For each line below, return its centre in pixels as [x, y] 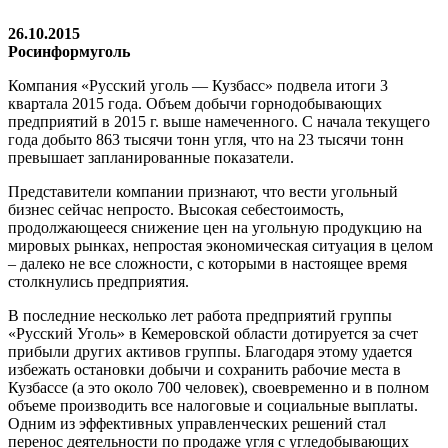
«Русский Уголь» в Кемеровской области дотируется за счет [213, 333]
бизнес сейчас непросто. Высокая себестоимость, [176, 209]
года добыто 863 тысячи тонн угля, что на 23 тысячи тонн [206, 139]
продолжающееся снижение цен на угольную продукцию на [215, 227]
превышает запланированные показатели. [151, 157]
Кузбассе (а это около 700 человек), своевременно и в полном [218, 387]
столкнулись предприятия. [98, 281]
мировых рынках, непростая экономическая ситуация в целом [220, 245]
